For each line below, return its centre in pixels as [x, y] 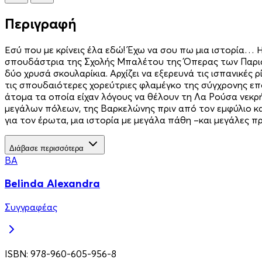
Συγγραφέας [31, 207]
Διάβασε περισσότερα [46, 148]
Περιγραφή [41, 23]
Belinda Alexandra [52, 184]
